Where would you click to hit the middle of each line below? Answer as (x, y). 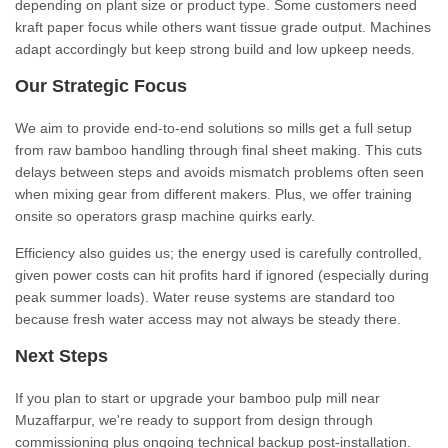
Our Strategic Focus (101, 86)
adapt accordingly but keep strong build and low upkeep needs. (215, 49)
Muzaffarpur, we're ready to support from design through (194, 420)
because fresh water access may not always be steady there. (208, 319)
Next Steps (61, 356)
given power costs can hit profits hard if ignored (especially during (222, 275)
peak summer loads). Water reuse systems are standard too (205, 297)
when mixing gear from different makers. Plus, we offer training (213, 194)
